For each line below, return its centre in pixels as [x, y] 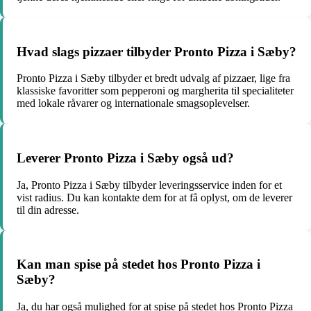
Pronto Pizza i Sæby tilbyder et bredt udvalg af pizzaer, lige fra [153, 78]
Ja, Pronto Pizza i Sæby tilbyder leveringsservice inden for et [149, 185]
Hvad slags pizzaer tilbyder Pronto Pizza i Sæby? [157, 51]
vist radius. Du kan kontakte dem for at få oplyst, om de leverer [154, 197]
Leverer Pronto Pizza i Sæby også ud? [125, 158]
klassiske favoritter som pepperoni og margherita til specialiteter [155, 91]
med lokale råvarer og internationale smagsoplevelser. [133, 103]
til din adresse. [48, 210]
